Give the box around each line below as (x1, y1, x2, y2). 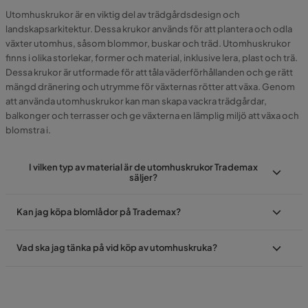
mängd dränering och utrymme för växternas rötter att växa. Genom (5, 80, 295, 92)
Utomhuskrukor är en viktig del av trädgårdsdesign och (5, 8, 240, 20)
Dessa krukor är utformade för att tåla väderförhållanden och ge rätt (5, 66, 293, 78)
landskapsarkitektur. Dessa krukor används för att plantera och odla (5, 23, 292, 34)
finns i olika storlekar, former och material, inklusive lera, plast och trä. (5, 52, 298, 63)
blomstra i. (5, 124, 51, 135)
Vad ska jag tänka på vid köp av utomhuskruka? (16, 242, 217, 254)
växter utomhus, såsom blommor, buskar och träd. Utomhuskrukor (5, 37, 291, 49)
